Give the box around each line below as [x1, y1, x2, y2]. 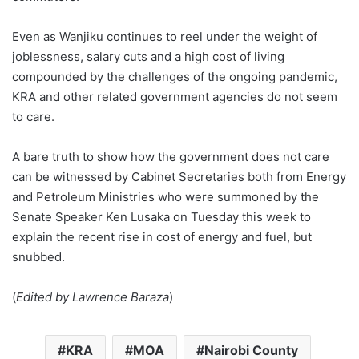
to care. [12, 108, 54, 124]
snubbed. [12, 248, 65, 264]
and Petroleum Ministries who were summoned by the [12, 188, 319, 204]
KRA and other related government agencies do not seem [12, 88, 337, 104]
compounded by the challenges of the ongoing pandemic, [12, 68, 337, 84]
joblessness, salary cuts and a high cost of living [12, 48, 284, 64]
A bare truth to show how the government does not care [12, 148, 329, 164]
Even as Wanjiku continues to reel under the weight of [12, 28, 317, 44]
